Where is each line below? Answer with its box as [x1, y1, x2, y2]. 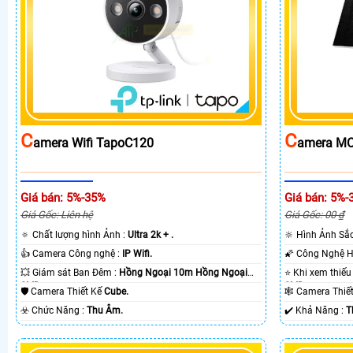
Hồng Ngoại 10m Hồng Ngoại [119, 266, 247, 278]
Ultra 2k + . [128, 229, 173, 240]
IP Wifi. [122, 247, 152, 259]
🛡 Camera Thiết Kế [31, 285, 104, 297]
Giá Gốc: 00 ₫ [284, 208, 345, 221]
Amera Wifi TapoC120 [33, 135, 154, 150]
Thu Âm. [87, 304, 123, 316]
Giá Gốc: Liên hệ [20, 208, 93, 221]
